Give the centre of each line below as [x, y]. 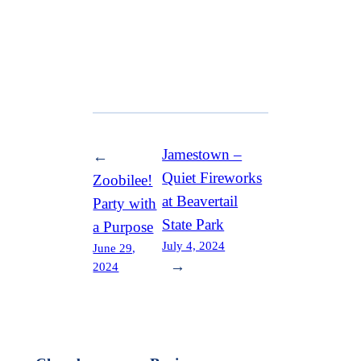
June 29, [114, 247]
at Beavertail [200, 201]
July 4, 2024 [194, 245]
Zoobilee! [123, 180]
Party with [125, 203]
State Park [193, 224]
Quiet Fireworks [212, 177]
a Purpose [123, 226]
